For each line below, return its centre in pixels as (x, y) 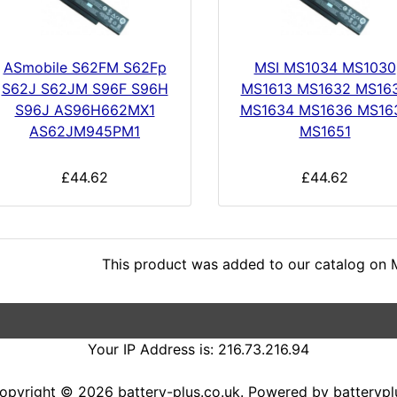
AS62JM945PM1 (85, 131)
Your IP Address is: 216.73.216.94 (198, 349)
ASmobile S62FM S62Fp (85, 67)
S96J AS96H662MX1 (85, 109)
